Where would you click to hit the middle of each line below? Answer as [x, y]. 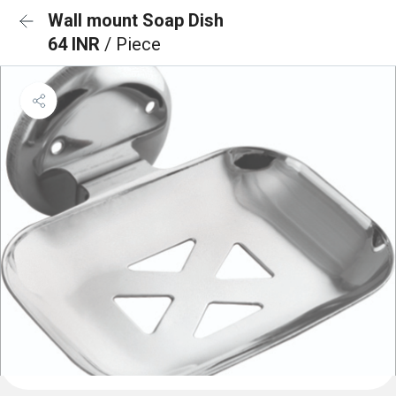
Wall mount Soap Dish [136, 20]
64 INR [76, 44]
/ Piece [133, 44]
